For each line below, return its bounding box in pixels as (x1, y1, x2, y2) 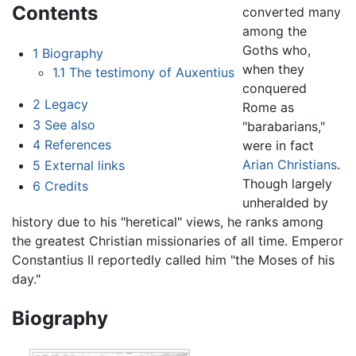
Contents (12, 2, 98, 25)
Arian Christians (242, 157, 338, 173)
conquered (242, 80, 308, 97)
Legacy (44, 96, 88, 113)
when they (242, 61, 305, 78)
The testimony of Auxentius (69, 64, 235, 81)
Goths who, (242, 42, 311, 59)
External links (44, 157, 125, 173)
